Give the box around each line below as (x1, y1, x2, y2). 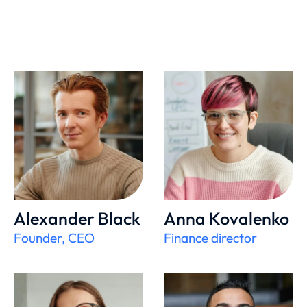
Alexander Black (14, 208, 140, 230)
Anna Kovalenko (164, 208, 289, 230)
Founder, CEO (14, 230, 95, 247)
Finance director (164, 230, 257, 247)
